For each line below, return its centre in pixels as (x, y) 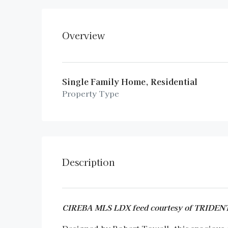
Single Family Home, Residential (130, 81)
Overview (83, 35)
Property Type (91, 93)
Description (89, 162)
